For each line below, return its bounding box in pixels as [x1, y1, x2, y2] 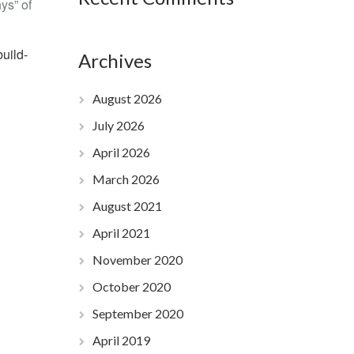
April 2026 [92, 145, 150, 160]
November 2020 [92, 252, 183, 267]
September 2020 [92, 306, 183, 321]
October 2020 [92, 279, 171, 294]
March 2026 [92, 171, 160, 186]
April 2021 [92, 225, 150, 240]
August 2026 [92, 91, 162, 106]
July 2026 [92, 118, 145, 133]
